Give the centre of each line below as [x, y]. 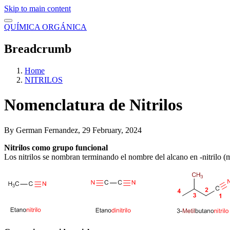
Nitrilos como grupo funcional [56, 147]
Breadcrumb [38, 49]
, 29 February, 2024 [110, 130]
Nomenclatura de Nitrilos [93, 105]
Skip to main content [37, 8]
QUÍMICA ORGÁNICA [45, 27]
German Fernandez [47, 130]
